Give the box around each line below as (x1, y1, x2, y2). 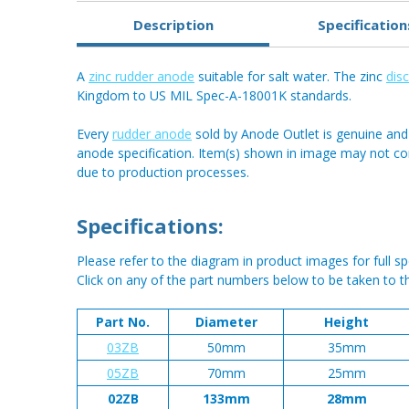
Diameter (194, 313, 257, 331)
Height (324, 313, 369, 331)
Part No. (96, 313, 150, 331)
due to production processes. (77, 163, 249, 182)
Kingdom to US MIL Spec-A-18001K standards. (77, 87, 351, 105)
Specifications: (77, 212, 224, 240)
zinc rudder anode (89, 68, 194, 86)
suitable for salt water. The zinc (194, 68, 386, 86)
